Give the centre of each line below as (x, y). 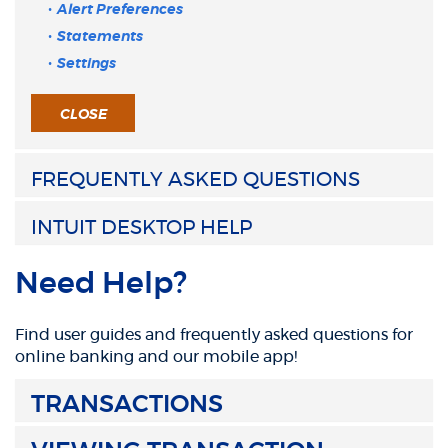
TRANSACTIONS (127, 405)
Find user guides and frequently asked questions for (214, 335)
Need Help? (101, 284)
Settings (86, 64)
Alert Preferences (120, 10)
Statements (100, 37)
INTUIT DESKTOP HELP (141, 228)
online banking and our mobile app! (156, 357)
